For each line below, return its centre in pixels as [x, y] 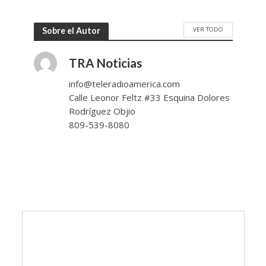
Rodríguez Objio [102, 111]
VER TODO [208, 29]
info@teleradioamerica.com [124, 83]
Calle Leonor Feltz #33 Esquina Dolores [149, 97]
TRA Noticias [105, 63]
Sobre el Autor [71, 31]
